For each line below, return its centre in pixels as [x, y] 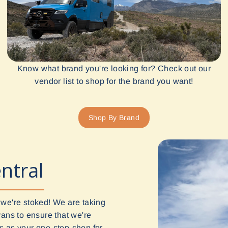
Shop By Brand [114, 118]
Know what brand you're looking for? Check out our [114, 69]
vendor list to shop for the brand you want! [114, 81]
